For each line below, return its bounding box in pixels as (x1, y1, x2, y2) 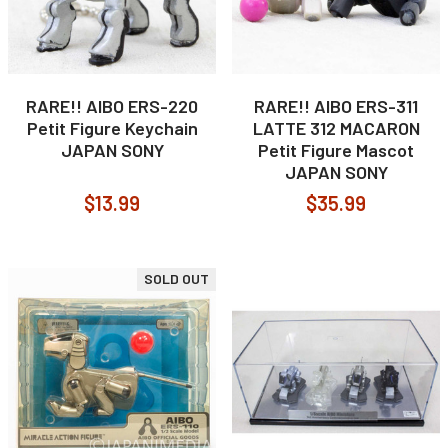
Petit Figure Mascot (258, 139, 414, 161)
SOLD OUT (144, 270, 209, 288)
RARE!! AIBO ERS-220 (26, 95, 198, 117)
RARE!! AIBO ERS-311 (254, 95, 418, 117)
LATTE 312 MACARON (252, 117, 420, 139)
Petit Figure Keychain (26, 117, 198, 139)
